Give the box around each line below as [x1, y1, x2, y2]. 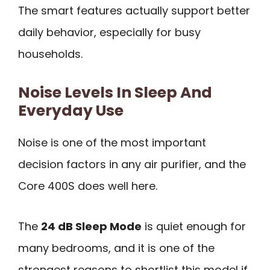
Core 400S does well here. [18, 178, 157, 193]
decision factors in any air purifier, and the [18, 156, 246, 172]
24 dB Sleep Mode [41, 218, 142, 234]
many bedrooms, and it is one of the [18, 240, 215, 256]
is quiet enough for [142, 218, 246, 234]
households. [18, 46, 83, 62]
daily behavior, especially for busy [18, 25, 201, 40]
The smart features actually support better [18, 3, 250, 19]
